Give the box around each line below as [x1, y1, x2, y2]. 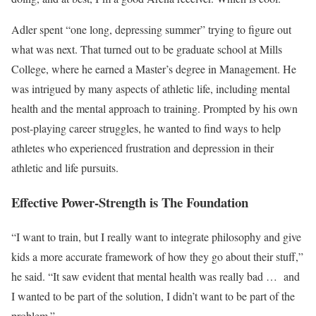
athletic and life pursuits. [11, 160, 119, 176]
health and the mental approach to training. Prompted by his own [11, 101, 298, 116]
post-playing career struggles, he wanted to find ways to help [11, 121, 281, 136]
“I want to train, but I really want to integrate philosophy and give [11, 229, 301, 244]
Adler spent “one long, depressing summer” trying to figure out [11, 22, 291, 37]
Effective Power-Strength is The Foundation [11, 192, 248, 212]
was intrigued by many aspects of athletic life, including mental [11, 81, 290, 97]
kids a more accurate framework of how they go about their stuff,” [11, 248, 303, 264]
